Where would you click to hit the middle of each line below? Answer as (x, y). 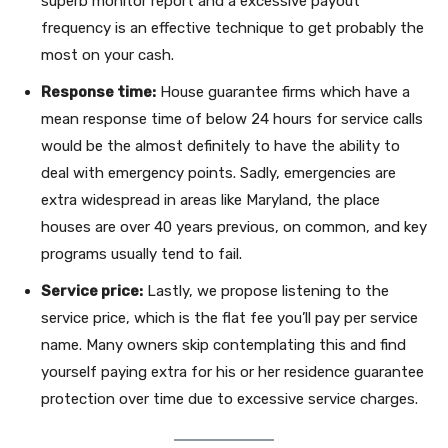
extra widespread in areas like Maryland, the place (210, 199)
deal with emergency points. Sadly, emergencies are (218, 172)
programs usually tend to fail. (141, 253)
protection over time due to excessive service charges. (229, 398)
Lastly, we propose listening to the (266, 290)
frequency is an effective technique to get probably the (232, 27)
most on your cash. (107, 54)
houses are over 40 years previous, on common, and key (234, 226)
